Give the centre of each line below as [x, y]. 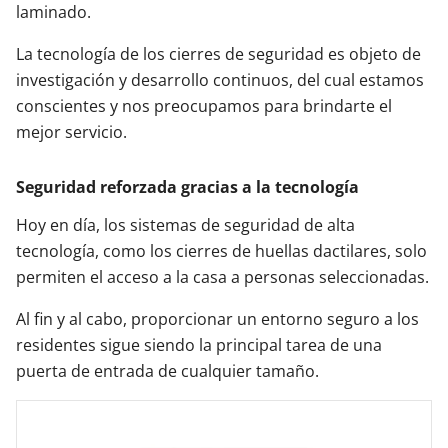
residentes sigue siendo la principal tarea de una [199, 345]
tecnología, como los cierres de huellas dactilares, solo [221, 251]
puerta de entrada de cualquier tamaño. [167, 371]
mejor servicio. [71, 132]
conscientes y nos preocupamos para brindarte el [204, 106]
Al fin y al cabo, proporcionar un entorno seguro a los [217, 319]
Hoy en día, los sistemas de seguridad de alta [185, 225]
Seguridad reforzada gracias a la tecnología [187, 187]
